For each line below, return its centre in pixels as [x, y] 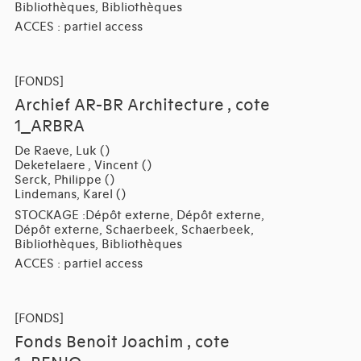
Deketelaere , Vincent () [83, 166]
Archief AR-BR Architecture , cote [142, 106]
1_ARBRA [49, 127]
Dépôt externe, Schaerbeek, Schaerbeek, [134, 230]
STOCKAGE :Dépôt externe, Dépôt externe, [139, 216]
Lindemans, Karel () [70, 195]
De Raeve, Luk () [62, 151]
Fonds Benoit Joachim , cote [122, 343]
